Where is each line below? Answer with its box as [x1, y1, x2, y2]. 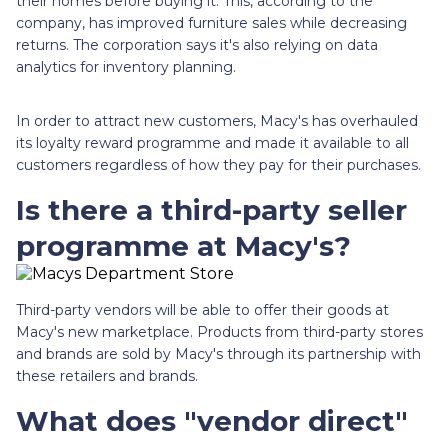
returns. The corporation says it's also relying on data [16, 35, 378, 54]
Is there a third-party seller [16, 192, 407, 227]
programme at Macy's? [16, 228, 351, 263]
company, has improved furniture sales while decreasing [16, 13, 407, 32]
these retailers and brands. [16, 366, 198, 385]
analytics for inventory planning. [16, 57, 236, 76]
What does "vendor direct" [16, 403, 408, 438]
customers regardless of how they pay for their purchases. [16, 155, 421, 174]
